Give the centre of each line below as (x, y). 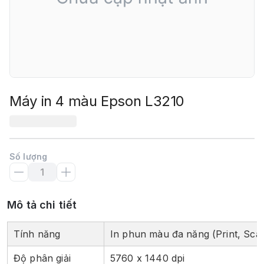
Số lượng (29, 156)
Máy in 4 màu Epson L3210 (97, 101)
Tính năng (37, 234)
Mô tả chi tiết (42, 205)
